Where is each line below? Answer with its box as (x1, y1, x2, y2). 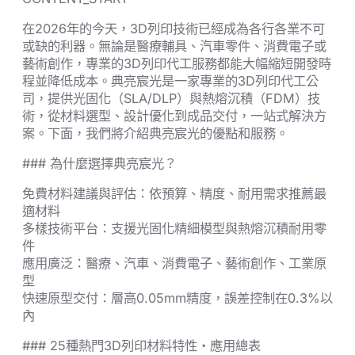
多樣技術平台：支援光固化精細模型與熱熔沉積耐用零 (22, 220, 326, 237)
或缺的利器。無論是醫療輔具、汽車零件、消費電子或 (22, 38, 326, 55)
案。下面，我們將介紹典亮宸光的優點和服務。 (22, 125, 288, 142)
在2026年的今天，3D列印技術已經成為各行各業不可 (22, 21, 325, 37)
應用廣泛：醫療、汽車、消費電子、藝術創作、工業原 (22, 255, 326, 272)
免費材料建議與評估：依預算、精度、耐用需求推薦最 (22, 185, 326, 202)
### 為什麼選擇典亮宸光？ (22, 155, 177, 172)
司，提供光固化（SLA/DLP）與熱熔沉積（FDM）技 (22, 90, 320, 107)
